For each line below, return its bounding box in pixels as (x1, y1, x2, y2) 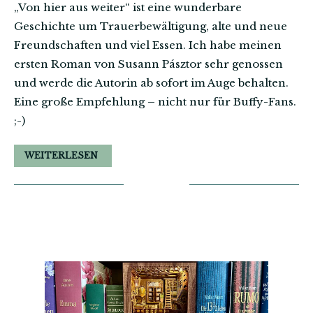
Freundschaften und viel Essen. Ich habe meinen (14, 38, 282, 52)
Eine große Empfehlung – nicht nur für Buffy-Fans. (14, 95, 296, 108)
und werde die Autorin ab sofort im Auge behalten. (14, 76, 289, 89)
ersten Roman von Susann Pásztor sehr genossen (14, 57, 283, 71)
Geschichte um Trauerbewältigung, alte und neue (14, 20, 287, 33)
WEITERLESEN (24, 150, 98, 161)
